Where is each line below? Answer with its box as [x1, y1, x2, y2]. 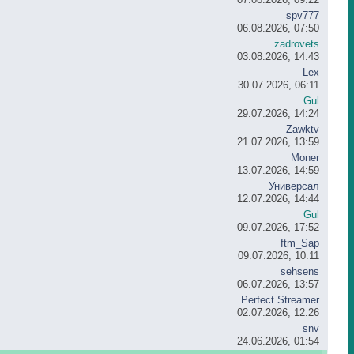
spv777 [286, 9, 320, 21]
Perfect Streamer [241, 293, 320, 306]
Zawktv [286, 122, 320, 135]
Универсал [269, 179, 320, 192]
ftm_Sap [281, 236, 320, 249]
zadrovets [274, 37, 320, 50]
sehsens [281, 265, 320, 277]
